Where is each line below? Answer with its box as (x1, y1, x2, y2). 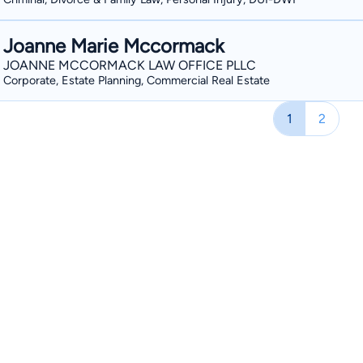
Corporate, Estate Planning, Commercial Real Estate (3, 73, 270, 88)
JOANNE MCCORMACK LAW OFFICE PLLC (3, 58, 256, 73)
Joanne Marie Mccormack (3, 34, 224, 58)
